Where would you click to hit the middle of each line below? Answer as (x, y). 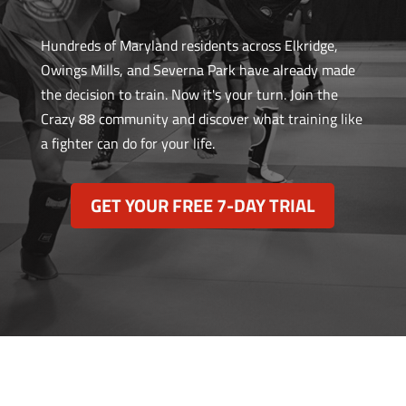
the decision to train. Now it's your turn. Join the (189, 94)
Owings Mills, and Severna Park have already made (198, 70)
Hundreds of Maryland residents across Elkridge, (189, 45)
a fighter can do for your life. (127, 143)
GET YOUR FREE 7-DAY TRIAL (203, 205)
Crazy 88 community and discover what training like (201, 119)
